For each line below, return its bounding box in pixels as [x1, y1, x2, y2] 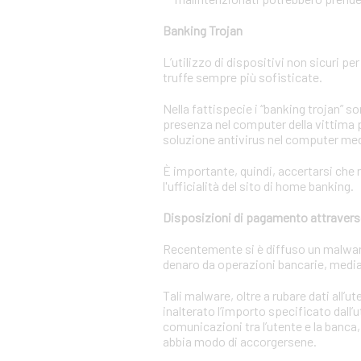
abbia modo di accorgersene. [163, 334, 317, 349]
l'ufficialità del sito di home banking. [163, 178, 354, 193]
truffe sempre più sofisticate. [163, 69, 322, 85]
